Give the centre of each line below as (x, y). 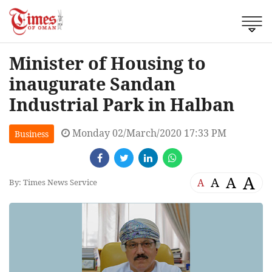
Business (32, 134)
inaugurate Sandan (92, 83)
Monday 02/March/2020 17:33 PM (148, 133)
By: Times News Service (53, 182)
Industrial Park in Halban (122, 104)
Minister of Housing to (107, 63)
